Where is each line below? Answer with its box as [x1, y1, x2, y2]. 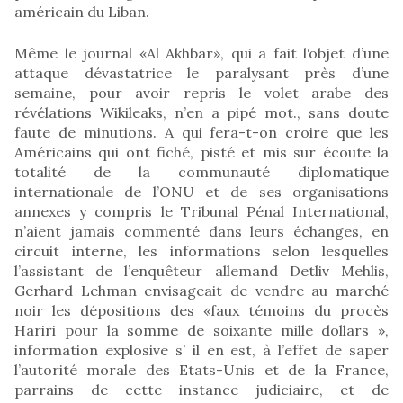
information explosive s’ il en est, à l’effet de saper [14, 340, 389, 359]
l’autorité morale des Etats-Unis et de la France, [14, 360, 389, 379]
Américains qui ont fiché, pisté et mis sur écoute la [14, 142, 389, 161]
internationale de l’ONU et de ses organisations [14, 182, 389, 201]
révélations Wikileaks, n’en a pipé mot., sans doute [14, 103, 389, 121]
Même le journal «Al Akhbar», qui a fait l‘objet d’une [14, 43, 389, 62]
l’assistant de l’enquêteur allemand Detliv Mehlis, [14, 261, 389, 280]
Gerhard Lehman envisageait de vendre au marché [14, 281, 389, 300]
